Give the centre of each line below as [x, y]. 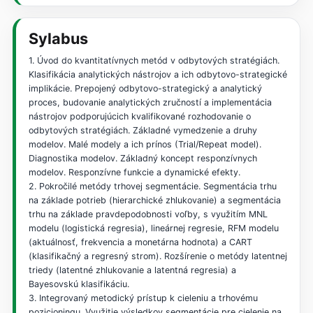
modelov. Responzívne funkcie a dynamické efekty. [134, 173]
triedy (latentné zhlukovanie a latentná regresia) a [132, 270]
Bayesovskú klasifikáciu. [79, 284]
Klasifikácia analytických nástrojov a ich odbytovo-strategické [158, 75]
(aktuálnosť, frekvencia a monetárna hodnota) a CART [140, 242]
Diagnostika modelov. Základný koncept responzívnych [143, 159]
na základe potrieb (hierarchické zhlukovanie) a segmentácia [154, 201]
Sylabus [58, 39]
